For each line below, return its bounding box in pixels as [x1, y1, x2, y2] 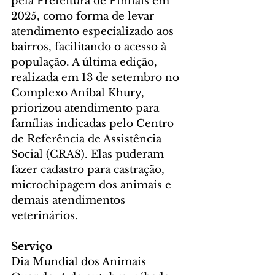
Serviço [11, 240, 52, 254]
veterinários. [11, 209, 78, 223]
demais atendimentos [11, 194, 128, 207]
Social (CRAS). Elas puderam [11, 148, 167, 161]
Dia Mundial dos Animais [11, 255, 146, 269]
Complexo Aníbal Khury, [11, 87, 147, 100]
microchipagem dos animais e [11, 179, 174, 192]
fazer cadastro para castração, [11, 163, 168, 177]
